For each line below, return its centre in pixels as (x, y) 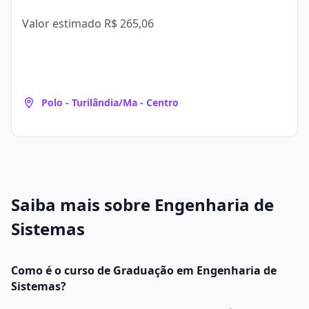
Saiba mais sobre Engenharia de (142, 205)
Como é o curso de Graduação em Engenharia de (144, 270)
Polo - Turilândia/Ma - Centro (110, 102)
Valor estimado (63, 23)
